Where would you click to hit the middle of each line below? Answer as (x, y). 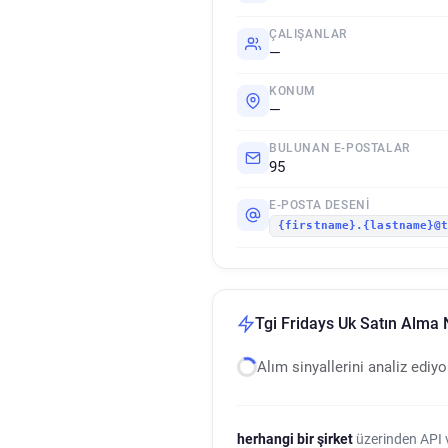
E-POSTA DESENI (319, 205)
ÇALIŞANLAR (308, 34)
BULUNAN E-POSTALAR (339, 148)
